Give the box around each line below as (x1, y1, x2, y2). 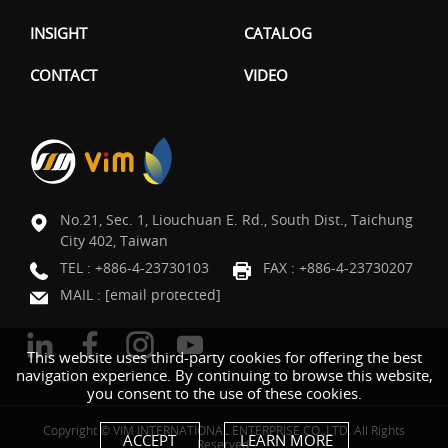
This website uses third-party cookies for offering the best (26, 347, 422, 367)
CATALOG (244, 22, 312, 43)
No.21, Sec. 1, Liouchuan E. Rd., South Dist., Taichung (60, 209, 413, 229)
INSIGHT (30, 22, 87, 43)
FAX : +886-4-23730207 (263, 257, 413, 277)
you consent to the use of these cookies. (86, 383, 362, 403)
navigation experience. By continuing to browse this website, (15, 365, 433, 385)
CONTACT (30, 64, 97, 85)
